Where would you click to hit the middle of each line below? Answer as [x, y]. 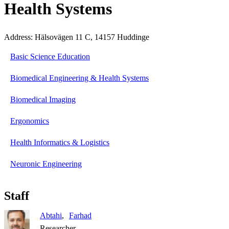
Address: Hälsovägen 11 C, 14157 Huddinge [77, 37]
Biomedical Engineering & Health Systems [79, 78]
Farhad [80, 215]
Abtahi [51, 215]
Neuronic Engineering [46, 164]
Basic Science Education [50, 57]
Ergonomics [30, 121]
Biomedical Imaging [43, 100]
